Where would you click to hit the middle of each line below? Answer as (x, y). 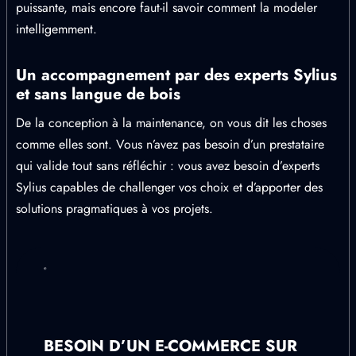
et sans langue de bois (98, 94)
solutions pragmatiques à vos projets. (114, 209)
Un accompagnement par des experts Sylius (176, 75)
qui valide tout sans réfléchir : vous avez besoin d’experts (168, 166)
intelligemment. (56, 29)
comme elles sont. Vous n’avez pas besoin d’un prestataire (170, 144)
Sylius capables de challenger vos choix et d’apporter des (169, 187)
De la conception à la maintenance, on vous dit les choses (171, 123)
